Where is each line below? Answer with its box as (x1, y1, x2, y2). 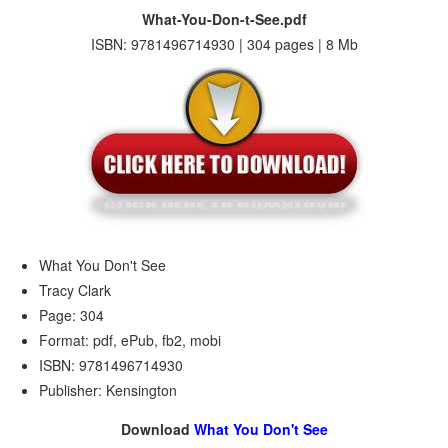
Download (120, 419, 194, 439)
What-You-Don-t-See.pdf (141, 9, 307, 29)
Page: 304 (39, 305, 105, 325)
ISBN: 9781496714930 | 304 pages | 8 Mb (90, 34, 358, 54)
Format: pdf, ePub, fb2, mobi (39, 330, 222, 350)
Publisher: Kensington (39, 380, 178, 400)
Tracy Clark (39, 280, 112, 300)
